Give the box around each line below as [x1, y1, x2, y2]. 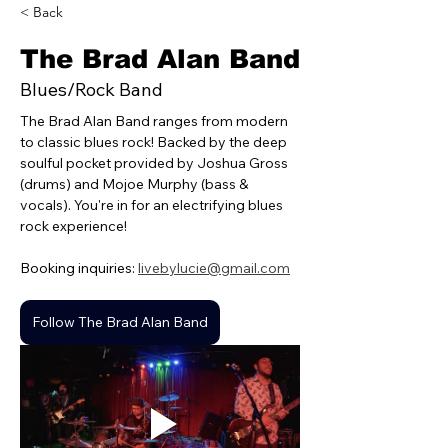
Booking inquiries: [20, 259, 138, 277]
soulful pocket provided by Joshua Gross [20, 154, 291, 172]
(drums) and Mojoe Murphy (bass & [20, 175, 251, 193]
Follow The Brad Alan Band [32, 313, 208, 331]
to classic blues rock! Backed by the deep [20, 133, 290, 151]
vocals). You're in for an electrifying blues [20, 196, 286, 214]
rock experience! [20, 217, 127, 235]
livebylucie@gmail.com [138, 259, 290, 277]
